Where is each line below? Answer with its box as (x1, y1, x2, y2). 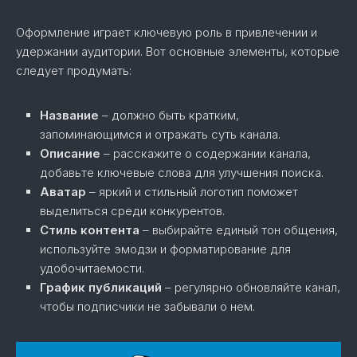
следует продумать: (16, 63, 131, 79)
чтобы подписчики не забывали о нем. (40, 299, 255, 315)
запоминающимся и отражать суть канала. (40, 127, 280, 143)
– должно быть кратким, (99, 108, 239, 124)
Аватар (40, 184, 86, 200)
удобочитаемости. (40, 261, 144, 277)
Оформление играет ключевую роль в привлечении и (16, 25, 317, 41)
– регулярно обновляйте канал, (162, 280, 340, 296)
